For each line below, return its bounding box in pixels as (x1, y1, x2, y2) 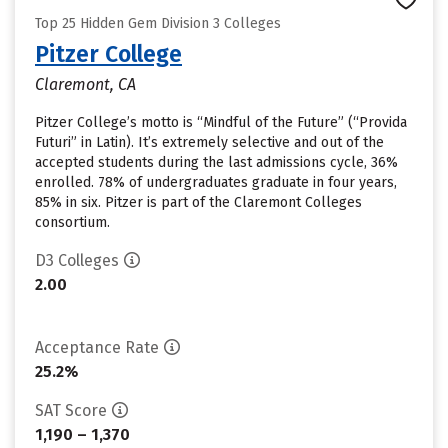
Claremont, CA (35, 75, 136, 94)
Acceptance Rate (35, 338, 159, 357)
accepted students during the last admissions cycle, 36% (35, 154, 398, 171)
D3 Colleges (35, 251, 119, 270)
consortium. (35, 214, 110, 231)
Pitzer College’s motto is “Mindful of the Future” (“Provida (35, 114, 407, 131)
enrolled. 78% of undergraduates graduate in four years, (35, 174, 397, 191)
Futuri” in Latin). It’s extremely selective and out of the (35, 134, 384, 151)
